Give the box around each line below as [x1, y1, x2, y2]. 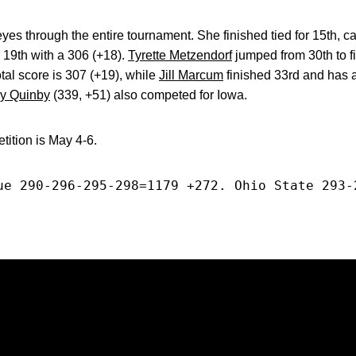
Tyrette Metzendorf [128, 48, 232, 62]
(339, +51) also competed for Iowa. [50, 88, 247, 102]
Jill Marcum [159, 68, 223, 82]
